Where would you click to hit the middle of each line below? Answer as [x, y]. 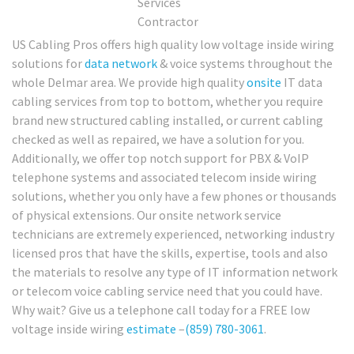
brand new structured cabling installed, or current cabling [168, 121]
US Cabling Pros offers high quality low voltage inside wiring [173, 45]
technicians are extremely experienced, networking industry [173, 234]
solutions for [48, 64]
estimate [151, 329]
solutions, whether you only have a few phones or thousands [174, 196]
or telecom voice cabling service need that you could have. [167, 291]
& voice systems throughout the [245, 64]
